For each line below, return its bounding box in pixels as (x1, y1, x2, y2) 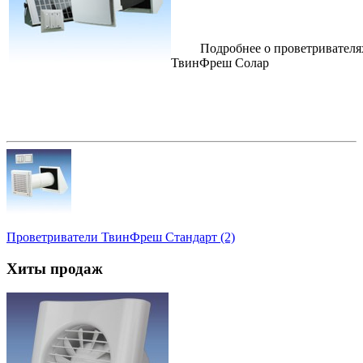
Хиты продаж (6, 259, 103, 277)
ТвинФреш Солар (171, 56, 269, 70)
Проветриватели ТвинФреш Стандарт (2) (6, 230, 235, 245)
